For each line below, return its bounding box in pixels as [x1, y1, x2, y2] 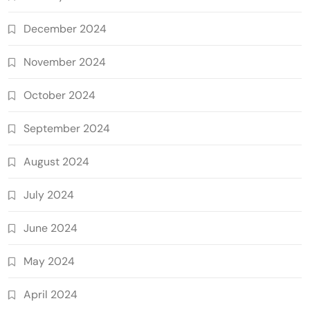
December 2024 [24, 21, 107, 36]
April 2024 [24, 286, 77, 302]
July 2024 [24, 187, 74, 202]
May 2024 [24, 253, 75, 268]
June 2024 [24, 220, 77, 235]
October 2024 [24, 87, 95, 102]
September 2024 [24, 120, 110, 136]
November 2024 [24, 54, 106, 69]
